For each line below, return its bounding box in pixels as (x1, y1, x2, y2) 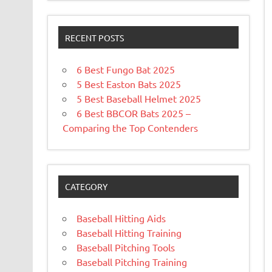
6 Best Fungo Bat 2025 (76, 63, 175, 75)
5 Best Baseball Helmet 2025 (76, 92, 201, 104)
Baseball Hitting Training (76, 226, 182, 239)
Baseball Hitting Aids (76, 212, 166, 225)
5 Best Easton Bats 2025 (76, 77, 181, 90)
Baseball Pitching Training (76, 256, 187, 268)
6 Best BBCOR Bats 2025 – (76, 106, 191, 119)
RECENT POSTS (65, 32, 124, 43)
